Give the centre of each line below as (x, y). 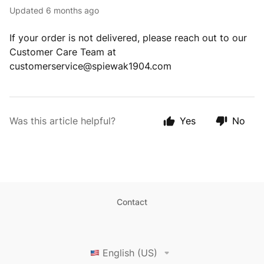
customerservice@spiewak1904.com (90, 66)
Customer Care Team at (63, 52)
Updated (29, 10)
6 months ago (72, 10)
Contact (132, 202)
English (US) (130, 253)
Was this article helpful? (62, 121)
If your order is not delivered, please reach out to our (128, 38)
